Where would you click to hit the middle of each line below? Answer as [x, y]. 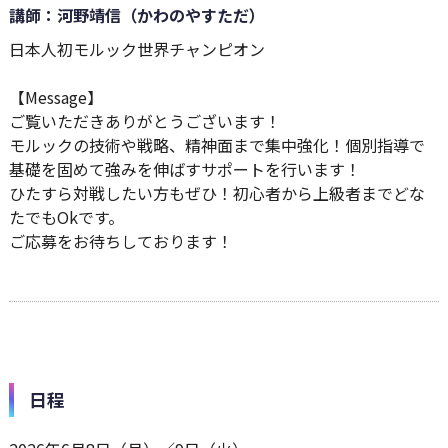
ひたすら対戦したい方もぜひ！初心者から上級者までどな [216, 193]
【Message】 [55, 97]
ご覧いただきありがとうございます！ [144, 121]
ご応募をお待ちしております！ [120, 241]
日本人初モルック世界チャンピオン [136, 49]
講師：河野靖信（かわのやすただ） [136, 15]
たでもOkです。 [66, 217]
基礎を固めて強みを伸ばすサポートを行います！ [184, 169]
